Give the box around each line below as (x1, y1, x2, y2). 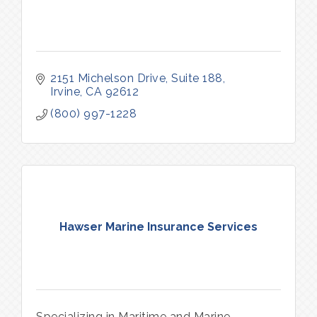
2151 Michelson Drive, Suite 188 (50, 71, 223, 85)
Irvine (50, 84, 80, 98)
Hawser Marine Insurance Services (59, 220, 258, 234)
